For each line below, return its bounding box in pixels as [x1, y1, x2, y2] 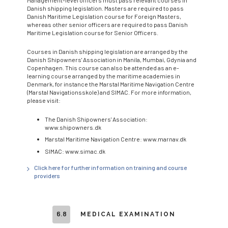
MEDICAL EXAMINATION [80, 210, 176, 218]
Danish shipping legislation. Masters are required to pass [27, 4, 184, 12]
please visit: [27, 96, 61, 104]
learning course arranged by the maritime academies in [27, 72, 180, 79]
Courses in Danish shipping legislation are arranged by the [27, 47, 188, 55]
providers [34, 172, 60, 179]
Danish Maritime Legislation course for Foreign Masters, [27, 12, 181, 20]
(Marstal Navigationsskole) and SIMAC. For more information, [27, 88, 191, 96]
